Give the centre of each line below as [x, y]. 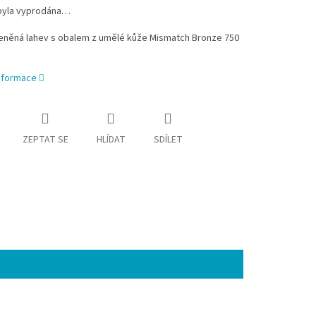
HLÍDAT [111, 140]
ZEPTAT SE [45, 140]
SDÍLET [168, 140]
